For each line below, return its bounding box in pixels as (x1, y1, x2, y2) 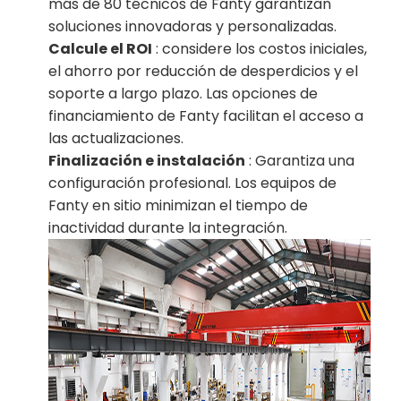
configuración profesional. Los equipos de (48, 172, 337, 193)
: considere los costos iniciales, (152, 38, 368, 59)
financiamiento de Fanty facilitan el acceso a (48, 105, 364, 126)
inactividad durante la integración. (48, 217, 288, 238)
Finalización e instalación (48, 149, 246, 171)
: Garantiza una (245, 149, 355, 171)
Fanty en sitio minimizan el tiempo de (48, 194, 309, 216)
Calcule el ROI (48, 38, 153, 59)
